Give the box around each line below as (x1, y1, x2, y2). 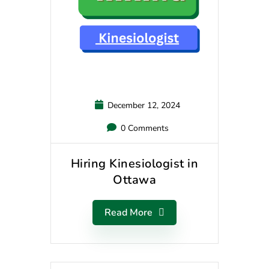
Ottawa (113, 171, 156, 188)
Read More (104, 205, 153, 219)
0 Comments (118, 122, 169, 134)
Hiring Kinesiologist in (70, 155, 199, 172)
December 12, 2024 (105, 99, 180, 111)
